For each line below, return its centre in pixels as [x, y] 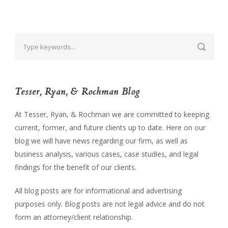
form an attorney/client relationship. [74, 217]
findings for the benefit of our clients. [76, 167]
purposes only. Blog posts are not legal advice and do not [110, 204]
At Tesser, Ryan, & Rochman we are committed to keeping [112, 114]
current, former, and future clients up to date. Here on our [110, 127]
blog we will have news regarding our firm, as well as [101, 140]
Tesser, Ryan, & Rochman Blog [77, 92]
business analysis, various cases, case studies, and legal [107, 154]
